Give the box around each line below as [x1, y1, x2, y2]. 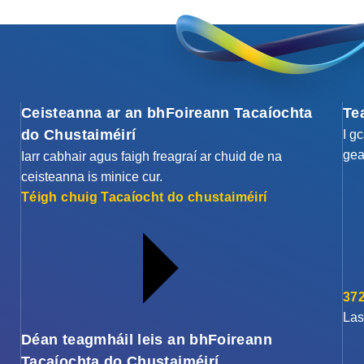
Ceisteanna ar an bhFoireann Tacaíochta [21, 105, 313, 122]
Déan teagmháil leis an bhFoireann [21, 331, 272, 349]
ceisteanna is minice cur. [21, 170, 162, 184]
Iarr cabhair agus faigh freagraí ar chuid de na [21, 149, 282, 164]
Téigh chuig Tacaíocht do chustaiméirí [21, 190, 267, 205]
